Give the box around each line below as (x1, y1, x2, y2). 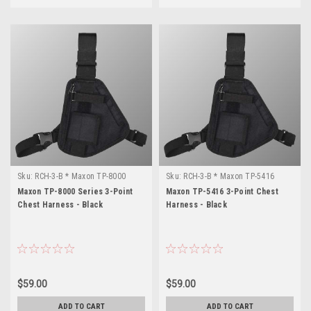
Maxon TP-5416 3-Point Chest (166, 186, 278, 196)
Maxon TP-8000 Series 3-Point (17, 186, 133, 196)
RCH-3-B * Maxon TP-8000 (35, 171, 126, 181)
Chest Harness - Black (17, 199, 103, 210)
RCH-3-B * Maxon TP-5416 (183, 171, 274, 181)
